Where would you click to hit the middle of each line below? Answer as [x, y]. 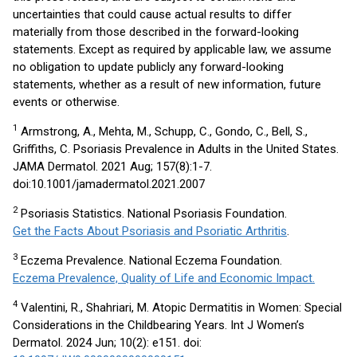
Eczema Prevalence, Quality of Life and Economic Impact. [164, 278]
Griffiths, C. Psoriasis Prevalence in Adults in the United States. [176, 149]
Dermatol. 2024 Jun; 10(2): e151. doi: [107, 343]
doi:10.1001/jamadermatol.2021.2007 [109, 184]
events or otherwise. [66, 102]
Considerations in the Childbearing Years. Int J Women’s [159, 325]
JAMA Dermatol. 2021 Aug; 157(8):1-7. [112, 167]
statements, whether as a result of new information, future [167, 84]
